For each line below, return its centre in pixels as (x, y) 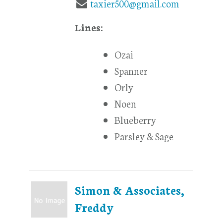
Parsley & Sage (144, 136)
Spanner (131, 71)
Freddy (94, 207)
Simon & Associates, (130, 190)
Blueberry (136, 120)
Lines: (89, 27)
